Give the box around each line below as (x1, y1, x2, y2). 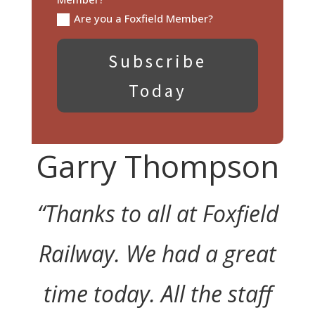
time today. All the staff (43, 278, 272, 309)
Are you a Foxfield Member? (73, 11, 213, 26)
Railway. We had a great (39, 238, 276, 269)
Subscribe (108, 49, 207, 72)
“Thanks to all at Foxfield (37, 198, 278, 229)
